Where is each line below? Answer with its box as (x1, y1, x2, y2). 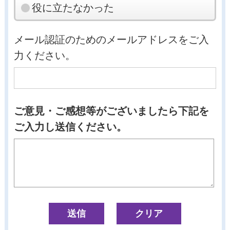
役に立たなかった (31, 2, 114, 14)
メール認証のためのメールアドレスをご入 (14, 34, 209, 46)
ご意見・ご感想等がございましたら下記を (14, 105, 209, 117)
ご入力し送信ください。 (14, 121, 127, 132)
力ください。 (14, 50, 76, 62)
